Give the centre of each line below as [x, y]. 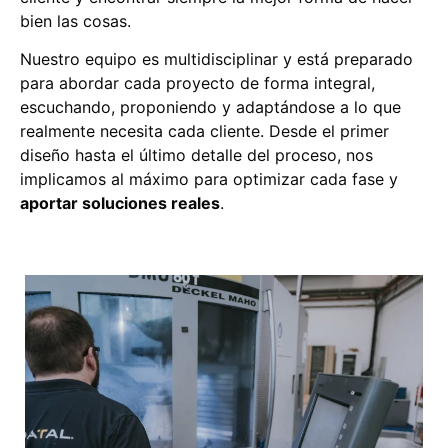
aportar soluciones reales [120, 203]
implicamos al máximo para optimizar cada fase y [209, 179]
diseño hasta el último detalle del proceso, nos [196, 155]
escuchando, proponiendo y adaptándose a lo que [210, 107]
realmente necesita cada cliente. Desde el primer [204, 131]
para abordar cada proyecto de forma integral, [197, 83]
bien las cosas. [75, 21]
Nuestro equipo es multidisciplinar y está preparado [216, 59]
